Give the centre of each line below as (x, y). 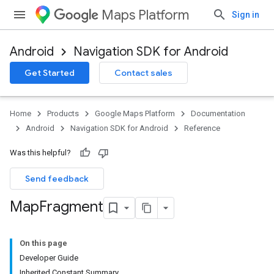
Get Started (50, 73)
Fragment (71, 207)
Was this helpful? (40, 153)
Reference (202, 128)
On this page (43, 243)
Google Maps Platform (135, 113)
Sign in (246, 15)
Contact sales (143, 73)
